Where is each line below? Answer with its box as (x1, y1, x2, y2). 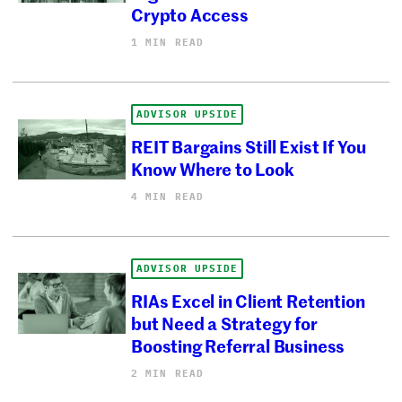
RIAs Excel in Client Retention (131, 288, 365, 313)
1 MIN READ (131, 35, 205, 48)
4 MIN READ (131, 189, 205, 203)
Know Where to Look (131, 156, 294, 181)
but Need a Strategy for (131, 310, 318, 336)
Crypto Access (131, 2, 249, 27)
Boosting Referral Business (131, 333, 345, 358)
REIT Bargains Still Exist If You (131, 134, 366, 159)
